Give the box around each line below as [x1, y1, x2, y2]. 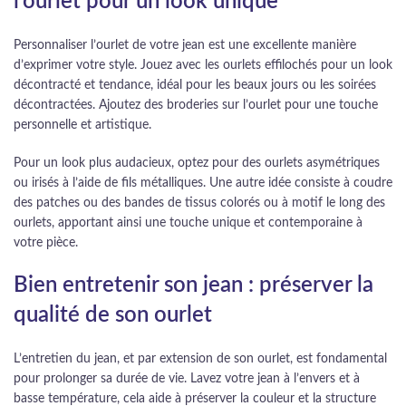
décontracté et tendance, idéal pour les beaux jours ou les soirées [14, 79, 376, 92]
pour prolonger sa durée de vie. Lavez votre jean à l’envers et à [14, 372, 360, 386]
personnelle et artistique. [14, 119, 151, 132]
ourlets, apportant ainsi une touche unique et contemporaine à [14, 217, 362, 230]
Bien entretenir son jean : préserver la [14, 275, 373, 297]
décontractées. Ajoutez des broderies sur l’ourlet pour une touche [14, 99, 378, 112]
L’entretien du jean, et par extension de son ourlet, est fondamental [14, 353, 387, 366]
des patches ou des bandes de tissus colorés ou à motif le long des [14, 197, 385, 210]
